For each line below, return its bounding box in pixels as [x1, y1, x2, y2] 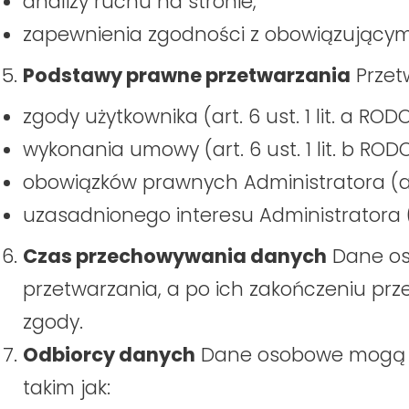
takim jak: [23, 374, 110, 402]
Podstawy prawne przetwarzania [23, 62, 351, 89]
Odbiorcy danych [23, 341, 195, 369]
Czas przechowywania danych [23, 243, 327, 270]
